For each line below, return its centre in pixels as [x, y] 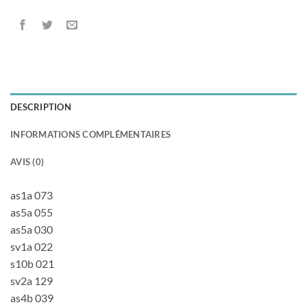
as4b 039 [32, 297]
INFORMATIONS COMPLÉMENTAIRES [91, 134]
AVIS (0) [27, 161]
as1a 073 [32, 195]
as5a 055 [32, 212]
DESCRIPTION [41, 107]
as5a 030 [32, 229]
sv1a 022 [32, 246]
